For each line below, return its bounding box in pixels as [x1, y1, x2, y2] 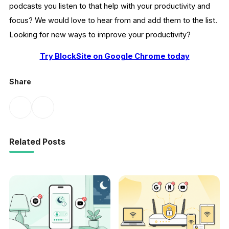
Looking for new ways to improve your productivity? [9, 30, 191, 39]
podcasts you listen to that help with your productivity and [9, 1, 210, 11]
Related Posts [9, 136, 65, 147]
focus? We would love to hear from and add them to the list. [9, 15, 217, 25]
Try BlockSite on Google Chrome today [39, 52, 190, 61]
